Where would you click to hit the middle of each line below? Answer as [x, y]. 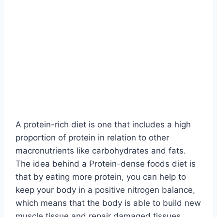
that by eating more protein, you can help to [101, 177]
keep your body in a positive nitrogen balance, [105, 190]
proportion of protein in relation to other [92, 138]
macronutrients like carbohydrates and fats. [101, 151]
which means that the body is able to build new [108, 203]
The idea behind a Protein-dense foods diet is [106, 164]
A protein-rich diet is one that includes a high [103, 125]
